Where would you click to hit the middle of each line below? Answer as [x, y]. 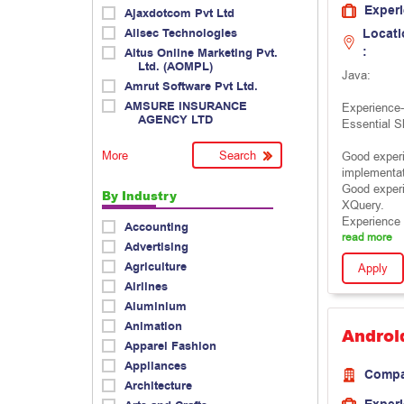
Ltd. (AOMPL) [175, 67]
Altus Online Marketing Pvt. [201, 53]
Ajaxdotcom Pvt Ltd [179, 14]
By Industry [139, 196]
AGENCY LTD [175, 120]
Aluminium [156, 307]
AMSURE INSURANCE [186, 106]
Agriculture [156, 267]
